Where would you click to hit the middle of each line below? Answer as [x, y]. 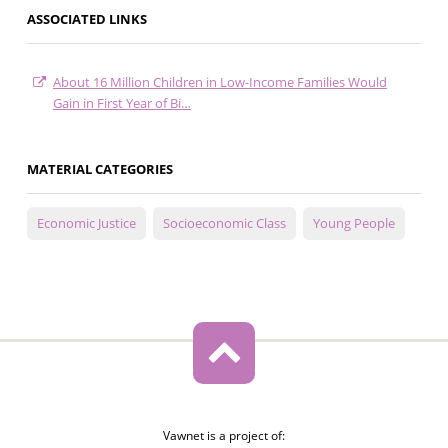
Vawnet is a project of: [223, 436]
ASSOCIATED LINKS [86, 19]
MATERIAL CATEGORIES [99, 169]
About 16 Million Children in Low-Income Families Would [219, 82]
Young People [353, 223]
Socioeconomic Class [224, 223]
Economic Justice [86, 223]
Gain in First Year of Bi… [121, 103]
